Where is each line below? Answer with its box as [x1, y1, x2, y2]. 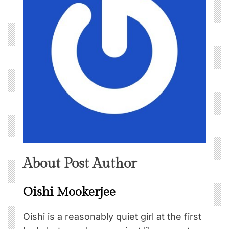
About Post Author [23, 155, 136, 172]
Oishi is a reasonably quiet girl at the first [23, 211, 201, 222]
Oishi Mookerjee [23, 185, 116, 200]
